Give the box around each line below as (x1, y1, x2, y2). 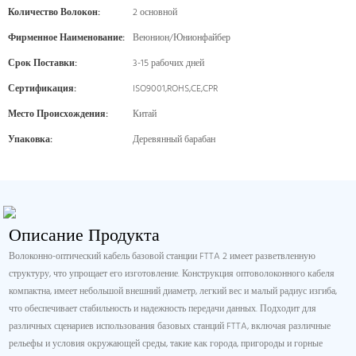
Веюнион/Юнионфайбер (133, 30, 230, 46)
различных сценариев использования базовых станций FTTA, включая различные (9, 319, 331, 335)
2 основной (133, 5, 177, 21)
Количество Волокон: (8, 5, 100, 21)
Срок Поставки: (8, 56, 77, 72)
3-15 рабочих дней (133, 56, 204, 72)
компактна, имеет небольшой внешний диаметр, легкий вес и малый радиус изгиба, (9, 284, 338, 300)
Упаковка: (8, 132, 52, 148)
